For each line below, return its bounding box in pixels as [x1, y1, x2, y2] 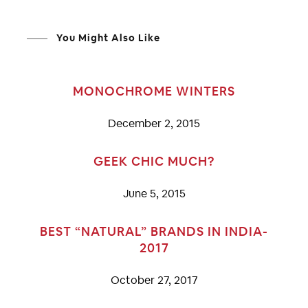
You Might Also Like [54, 32, 160, 45]
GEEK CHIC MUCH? [93, 153, 214, 170]
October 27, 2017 [110, 273, 198, 288]
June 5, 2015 [122, 186, 186, 201]
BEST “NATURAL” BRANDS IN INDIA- [40, 223, 268, 240]
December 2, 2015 [108, 116, 200, 131]
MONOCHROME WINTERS [73, 83, 235, 100]
